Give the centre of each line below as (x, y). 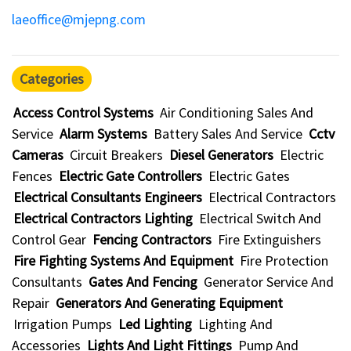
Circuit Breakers (116, 155)
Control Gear (49, 239)
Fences (32, 176)
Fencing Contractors (152, 239)
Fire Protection (284, 261)
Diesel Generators (221, 155)
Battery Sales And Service (228, 134)
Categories (52, 79)
